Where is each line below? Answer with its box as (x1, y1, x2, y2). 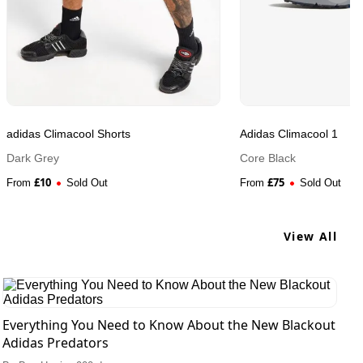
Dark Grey (6, 152, 59, 165)
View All (283, 228, 337, 245)
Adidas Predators (2, 334, 109, 352)
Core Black (240, 152, 296, 165)
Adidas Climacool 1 (240, 127, 338, 141)
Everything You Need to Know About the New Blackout (2, 316, 335, 335)
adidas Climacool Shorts (6, 127, 130, 141)
